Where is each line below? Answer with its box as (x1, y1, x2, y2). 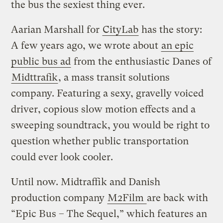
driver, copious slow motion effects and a (11, 103, 196, 115)
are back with (147, 192, 209, 204)
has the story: (139, 23, 203, 35)
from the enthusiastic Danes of (71, 55, 212, 67)
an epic (161, 39, 194, 51)
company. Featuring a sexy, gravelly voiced (11, 87, 204, 99)
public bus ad (11, 55, 71, 67)
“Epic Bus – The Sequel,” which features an (11, 208, 208, 220)
